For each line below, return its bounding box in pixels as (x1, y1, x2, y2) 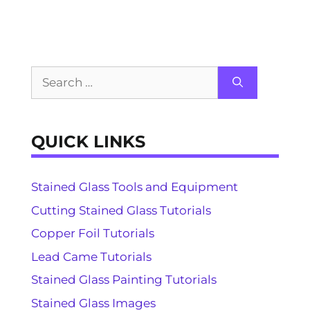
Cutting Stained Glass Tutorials (31, 203, 211, 217)
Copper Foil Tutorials (31, 226, 154, 241)
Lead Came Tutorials (31, 249, 152, 264)
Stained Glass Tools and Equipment (31, 180, 238, 194)
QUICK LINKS (31, 131, 145, 152)
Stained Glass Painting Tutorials (31, 273, 217, 287)
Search (30, 67, 71, 82)
